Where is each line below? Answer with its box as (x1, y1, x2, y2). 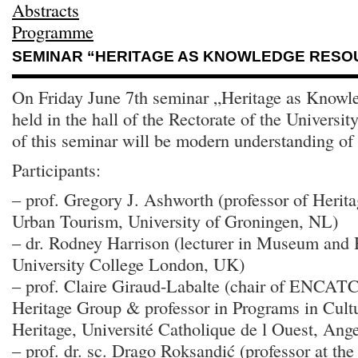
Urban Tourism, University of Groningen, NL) (12, 209, 338, 233)
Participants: (12, 157, 101, 181)
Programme (12, 19, 93, 43)
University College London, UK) (12, 252, 245, 276)
